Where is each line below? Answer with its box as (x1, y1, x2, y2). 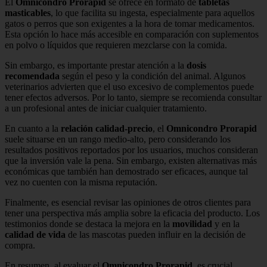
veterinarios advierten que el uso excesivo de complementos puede (5, 81, 254, 92)
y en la (212, 218, 240, 229)
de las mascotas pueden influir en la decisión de (66, 229, 246, 240)
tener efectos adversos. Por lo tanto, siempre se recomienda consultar (5, 92, 262, 103)
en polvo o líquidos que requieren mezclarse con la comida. (5, 39, 227, 50)
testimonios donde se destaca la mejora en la (5, 218, 172, 229)
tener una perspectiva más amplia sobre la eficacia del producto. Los (5, 207, 260, 218)
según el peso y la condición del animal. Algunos (60, 70, 246, 81)
